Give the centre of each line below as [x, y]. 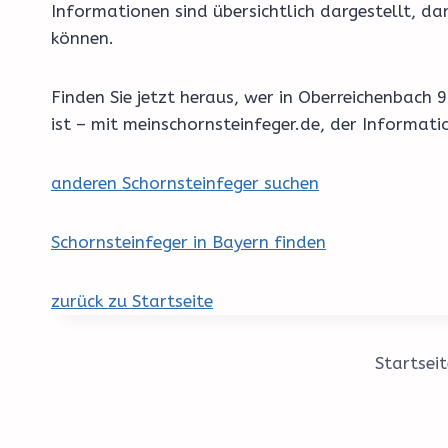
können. [82, 38]
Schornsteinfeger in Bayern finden [188, 242]
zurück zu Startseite [132, 301]
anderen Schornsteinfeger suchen [185, 183]
